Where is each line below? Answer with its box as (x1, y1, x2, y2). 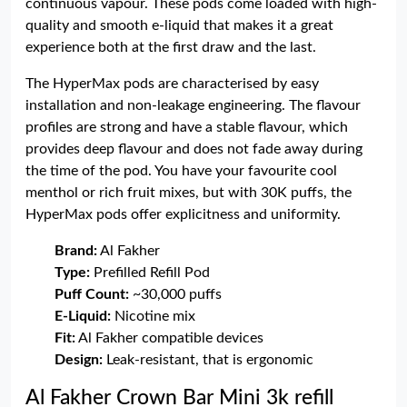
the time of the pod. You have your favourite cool (25, 164, 337, 178)
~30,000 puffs (129, 287, 222, 302)
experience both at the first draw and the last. (25, 40, 316, 55)
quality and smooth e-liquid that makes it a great (25, 18, 333, 33)
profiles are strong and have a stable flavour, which (25, 120, 348, 134)
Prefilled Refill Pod (90, 265, 210, 280)
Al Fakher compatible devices (75, 331, 263, 345)
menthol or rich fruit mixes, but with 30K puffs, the (25, 185, 352, 200)
